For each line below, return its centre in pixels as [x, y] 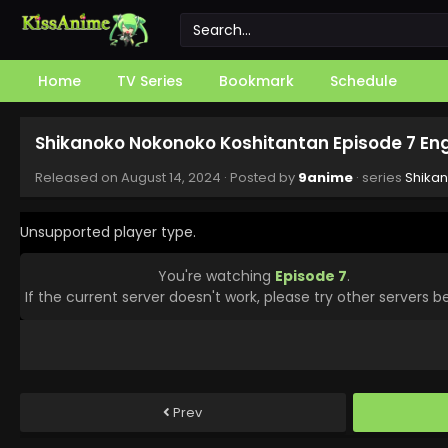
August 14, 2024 [171, 177]
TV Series [150, 81]
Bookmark [256, 81]
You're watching [216, 275]
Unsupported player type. [108, 232]
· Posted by [259, 177]
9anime [325, 177]
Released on [78, 177]
